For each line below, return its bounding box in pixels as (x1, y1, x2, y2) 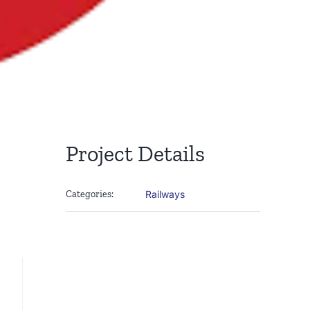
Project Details (66, 140, 206, 167)
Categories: (66, 188, 114, 201)
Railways (145, 188, 185, 201)
